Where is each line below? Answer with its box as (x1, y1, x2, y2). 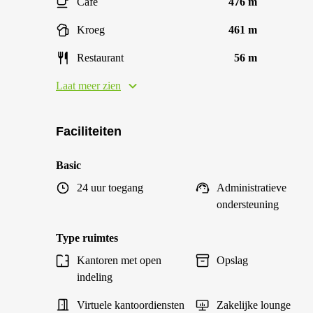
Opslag (217, 254, 248, 266)
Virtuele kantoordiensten (77, 299, 184, 311)
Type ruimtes (56, 232, 118, 244)
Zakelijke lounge (217, 299, 291, 311)
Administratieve (217, 182, 286, 194)
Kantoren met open (77, 254, 161, 266)
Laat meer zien (56, 80, 121, 92)
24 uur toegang (77, 182, 143, 194)
